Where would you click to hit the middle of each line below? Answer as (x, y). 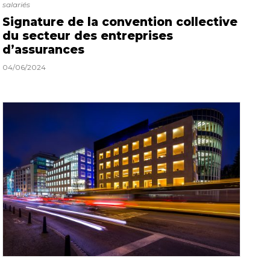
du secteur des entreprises (87, 36)
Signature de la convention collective (120, 22)
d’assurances (43, 49)
